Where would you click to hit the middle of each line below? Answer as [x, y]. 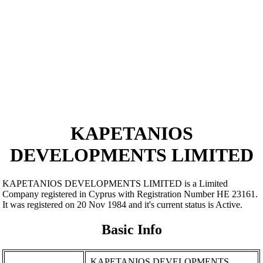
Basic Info [131, 230]
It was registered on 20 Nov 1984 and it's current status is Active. [123, 205]
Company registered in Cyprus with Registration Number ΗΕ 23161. [130, 194]
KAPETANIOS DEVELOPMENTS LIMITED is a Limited [115, 184]
